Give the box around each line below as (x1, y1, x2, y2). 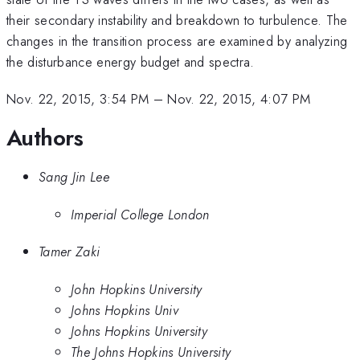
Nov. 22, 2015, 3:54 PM (6, 89, 149, 109)
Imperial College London (71, 204, 210, 224)
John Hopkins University (71, 279, 202, 299)
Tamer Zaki (39, 242, 100, 262)
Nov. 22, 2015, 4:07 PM (167, 89, 311, 109)
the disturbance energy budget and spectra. (6, 51, 255, 72)
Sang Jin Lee (39, 167, 109, 187)
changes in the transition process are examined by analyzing (6, 31, 348, 51)
